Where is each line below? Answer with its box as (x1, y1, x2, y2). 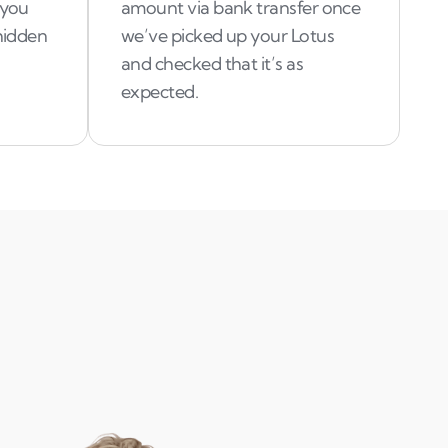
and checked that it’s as (121, 52, 304, 75)
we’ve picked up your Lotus (121, 24, 334, 47)
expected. (121, 80, 199, 103)
